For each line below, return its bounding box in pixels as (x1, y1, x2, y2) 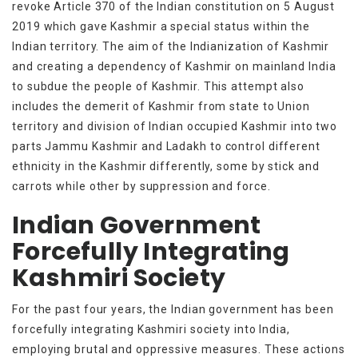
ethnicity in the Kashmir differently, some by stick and (12, 159, 320, 173)
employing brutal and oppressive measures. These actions (12, 342, 345, 356)
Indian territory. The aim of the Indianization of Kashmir (12, 39, 330, 53)
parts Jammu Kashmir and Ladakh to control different (12, 139, 320, 153)
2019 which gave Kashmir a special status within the (12, 19, 310, 33)
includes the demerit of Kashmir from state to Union (12, 99, 310, 113)
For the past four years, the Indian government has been (12, 302, 334, 316)
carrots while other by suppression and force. (12, 179, 271, 193)
